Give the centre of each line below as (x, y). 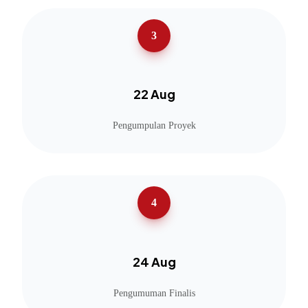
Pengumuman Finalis (154, 294)
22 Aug (154, 94)
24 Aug (154, 262)
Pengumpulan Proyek (154, 126)
